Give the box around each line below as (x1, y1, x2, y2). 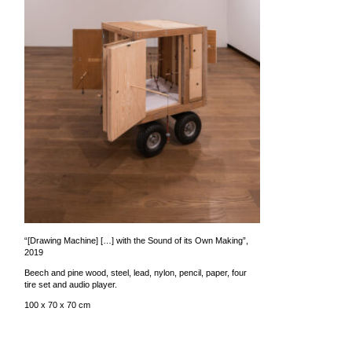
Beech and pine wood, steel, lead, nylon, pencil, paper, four (24, 268, 247, 278)
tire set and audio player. (24, 280, 117, 290)
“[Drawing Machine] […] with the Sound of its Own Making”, (24, 236, 248, 246)
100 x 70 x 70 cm (24, 300, 90, 310)
